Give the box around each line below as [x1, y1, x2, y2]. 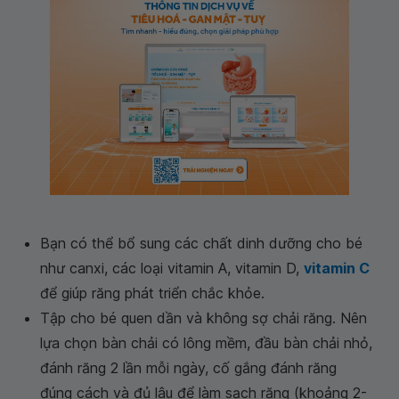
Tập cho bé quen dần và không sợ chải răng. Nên [40, 309, 367, 327]
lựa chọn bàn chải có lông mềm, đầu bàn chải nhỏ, [40, 334, 372, 352]
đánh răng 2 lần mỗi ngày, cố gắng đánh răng [40, 359, 337, 377]
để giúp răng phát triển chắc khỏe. [40, 284, 265, 302]
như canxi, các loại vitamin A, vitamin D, [40, 259, 304, 277]
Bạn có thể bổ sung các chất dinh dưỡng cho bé [40, 234, 362, 252]
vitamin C [304, 259, 370, 277]
